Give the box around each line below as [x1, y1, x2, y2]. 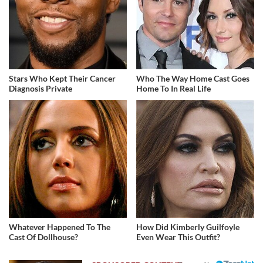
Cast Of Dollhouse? [9, 231, 78, 242]
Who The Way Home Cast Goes [136, 73, 250, 83]
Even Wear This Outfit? [136, 231, 221, 242]
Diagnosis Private [9, 83, 72, 93]
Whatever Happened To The [9, 221, 110, 232]
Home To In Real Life [136, 83, 211, 93]
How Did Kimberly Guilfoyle [136, 221, 240, 232]
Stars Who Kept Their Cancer [9, 73, 116, 83]
